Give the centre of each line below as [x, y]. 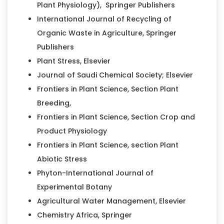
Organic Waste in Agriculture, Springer [106, 33]
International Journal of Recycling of [104, 19]
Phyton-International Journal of [95, 173]
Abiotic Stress [62, 159]
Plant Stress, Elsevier [73, 61]
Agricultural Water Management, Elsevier [111, 201]
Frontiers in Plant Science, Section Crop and [116, 117]
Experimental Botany [74, 187]
